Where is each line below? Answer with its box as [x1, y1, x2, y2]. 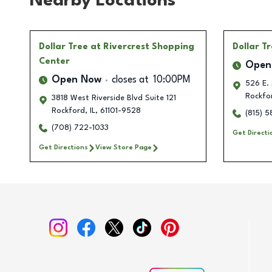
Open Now [52, 75, 101, 86]
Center [39, 57, 70, 66]
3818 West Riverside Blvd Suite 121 [52, 94, 176, 103]
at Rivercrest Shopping [90, 42, 194, 52]
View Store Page [95, 144, 152, 152]
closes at [112, 75, 149, 86]
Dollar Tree [39, 42, 88, 52]
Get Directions [39, 144, 88, 152]
